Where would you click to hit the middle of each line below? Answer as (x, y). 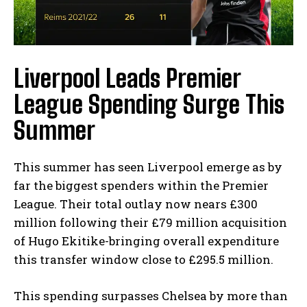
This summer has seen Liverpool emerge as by (148, 167)
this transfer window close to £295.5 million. (144, 259)
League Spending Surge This (149, 104)
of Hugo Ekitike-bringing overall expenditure (146, 241)
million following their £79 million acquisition (150, 222)
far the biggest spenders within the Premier (141, 185)
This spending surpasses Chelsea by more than (151, 295)
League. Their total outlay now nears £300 (136, 204)
